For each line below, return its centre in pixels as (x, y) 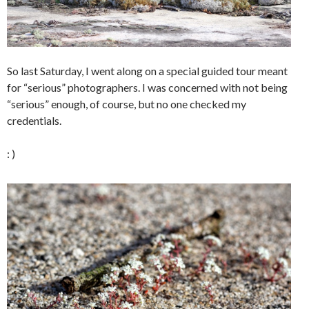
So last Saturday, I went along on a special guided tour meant (147, 70)
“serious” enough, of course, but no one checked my (127, 103)
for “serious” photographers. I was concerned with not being (147, 87)
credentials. (34, 120)
